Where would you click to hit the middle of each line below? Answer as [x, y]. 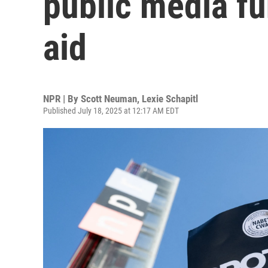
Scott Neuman [109, 99]
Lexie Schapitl [170, 99]
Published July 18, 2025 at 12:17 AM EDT [111, 111]
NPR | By [62, 99]
